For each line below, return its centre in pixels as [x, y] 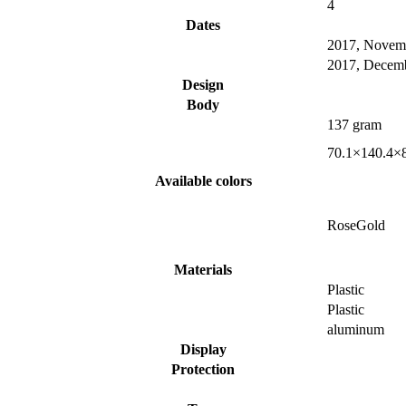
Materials [203, 270]
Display [203, 350]
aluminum [356, 330]
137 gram [354, 125]
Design [203, 85]
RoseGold [356, 226]
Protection [203, 370]
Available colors [203, 181]
